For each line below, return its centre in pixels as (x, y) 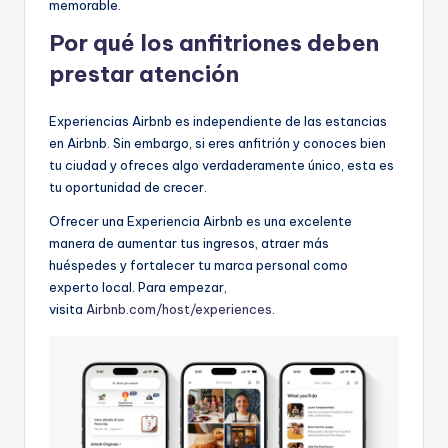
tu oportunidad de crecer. (128, 187)
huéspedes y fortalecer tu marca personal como (198, 265)
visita (67, 309)
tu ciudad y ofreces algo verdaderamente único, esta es (221, 165)
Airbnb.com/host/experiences (179, 309)
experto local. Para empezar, (138, 287)
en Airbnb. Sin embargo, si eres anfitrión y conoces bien (217, 143)
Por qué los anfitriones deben (214, 43)
